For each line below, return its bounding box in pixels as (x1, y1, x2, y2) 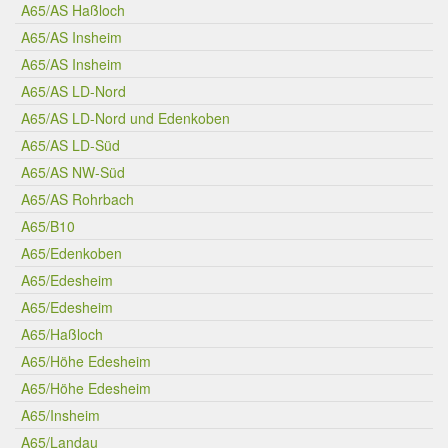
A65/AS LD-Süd (21, 135, 120, 155)
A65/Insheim (21, 405, 100, 425)
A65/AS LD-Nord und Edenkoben (21, 108, 230, 128)
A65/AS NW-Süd (21, 162, 125, 182)
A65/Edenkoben (21, 243, 122, 263)
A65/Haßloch (21, 324, 103, 344)
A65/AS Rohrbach (21, 189, 134, 209)
